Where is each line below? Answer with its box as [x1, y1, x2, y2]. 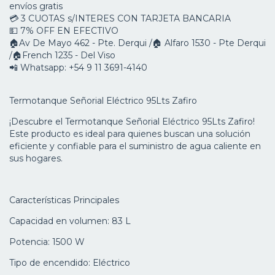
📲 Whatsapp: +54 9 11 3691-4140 [9, 62, 147, 74]
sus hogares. [9, 153, 63, 165]
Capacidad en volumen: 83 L [9, 215, 131, 227]
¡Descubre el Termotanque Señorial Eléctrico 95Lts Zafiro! [9, 116, 255, 128]
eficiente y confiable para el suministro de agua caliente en [9, 141, 261, 152]
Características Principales [9, 195, 119, 206]
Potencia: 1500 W [9, 236, 85, 248]
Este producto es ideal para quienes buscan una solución [9, 128, 250, 140]
